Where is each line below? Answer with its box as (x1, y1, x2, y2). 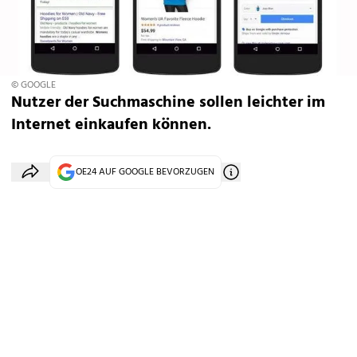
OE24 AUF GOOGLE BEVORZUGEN (76, 164, 214, 180)
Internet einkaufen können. (11, 112, 211, 138)
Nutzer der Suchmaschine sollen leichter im (11, 90, 325, 116)
